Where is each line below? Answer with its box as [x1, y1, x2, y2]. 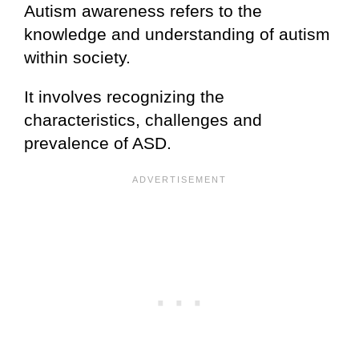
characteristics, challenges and [24, 110, 262, 129]
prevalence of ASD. [24, 133, 171, 152]
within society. [24, 47, 131, 67]
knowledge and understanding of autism [24, 24, 330, 43]
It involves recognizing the [24, 87, 224, 106]
